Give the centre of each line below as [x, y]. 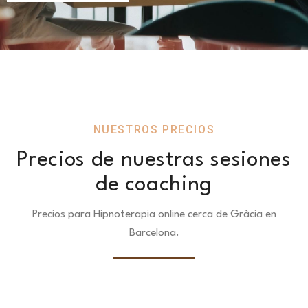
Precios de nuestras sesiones [154, 160]
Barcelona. [154, 233]
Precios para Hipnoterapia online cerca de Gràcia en [154, 214]
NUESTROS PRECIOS [154, 129]
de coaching [154, 185]
